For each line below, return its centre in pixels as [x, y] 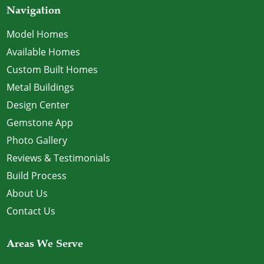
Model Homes [38, 34]
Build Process [37, 176]
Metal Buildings [41, 88]
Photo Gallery [37, 141]
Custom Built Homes [52, 70]
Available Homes [44, 52]
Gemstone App [40, 123]
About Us [27, 194]
